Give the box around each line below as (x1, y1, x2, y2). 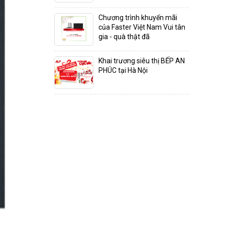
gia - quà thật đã (98, 32, 150, 41)
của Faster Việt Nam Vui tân (98, 23, 185, 31)
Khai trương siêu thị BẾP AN (98, 56, 185, 65)
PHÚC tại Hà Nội (98, 66, 148, 74)
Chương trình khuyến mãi (98, 13, 177, 22)
